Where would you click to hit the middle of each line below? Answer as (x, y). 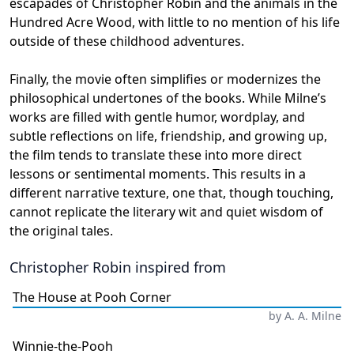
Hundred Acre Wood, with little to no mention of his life (175, 22)
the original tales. (61, 230)
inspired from (179, 267)
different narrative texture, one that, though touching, (171, 192)
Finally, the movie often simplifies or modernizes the (165, 79)
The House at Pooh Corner (92, 297)
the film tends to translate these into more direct (156, 154)
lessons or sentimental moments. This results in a (158, 173)
